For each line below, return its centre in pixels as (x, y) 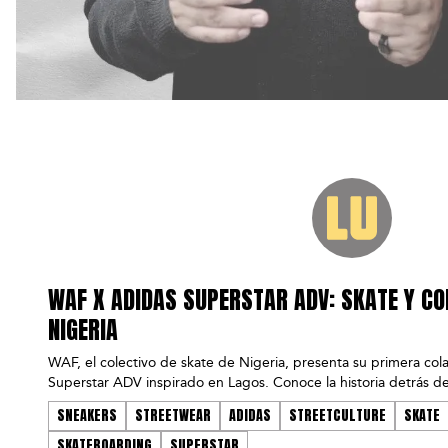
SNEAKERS (87, 416)
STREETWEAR (173, 416)
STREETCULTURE (337, 416)
